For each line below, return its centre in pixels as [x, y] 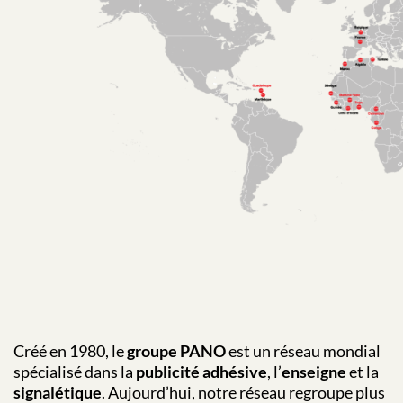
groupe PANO [176, 350]
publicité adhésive [201, 371]
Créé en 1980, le [70, 350]
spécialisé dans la [75, 371]
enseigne [314, 371]
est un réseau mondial [303, 350]
